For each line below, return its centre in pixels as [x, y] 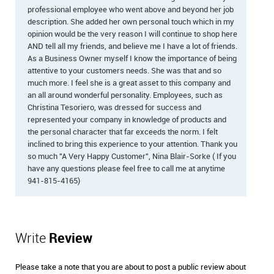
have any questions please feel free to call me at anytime [126, 169]
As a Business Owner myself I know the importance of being [132, 59]
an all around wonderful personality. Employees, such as [125, 95]
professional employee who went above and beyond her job [131, 10]
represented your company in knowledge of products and [127, 120]
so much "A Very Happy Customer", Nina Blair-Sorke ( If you [132, 157]
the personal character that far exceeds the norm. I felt [123, 132]
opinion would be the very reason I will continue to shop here [132, 34]
